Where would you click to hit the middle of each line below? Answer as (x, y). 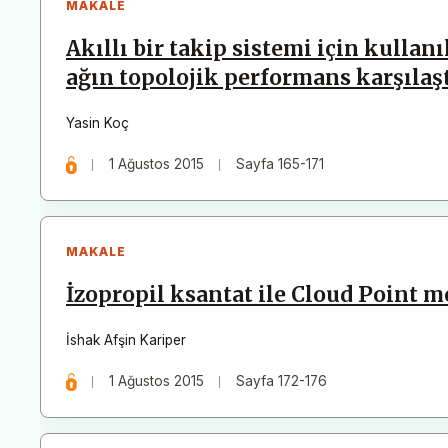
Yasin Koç (97, 123)
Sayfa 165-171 (280, 164)
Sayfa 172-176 (282, 381)
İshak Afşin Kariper (126, 340)
